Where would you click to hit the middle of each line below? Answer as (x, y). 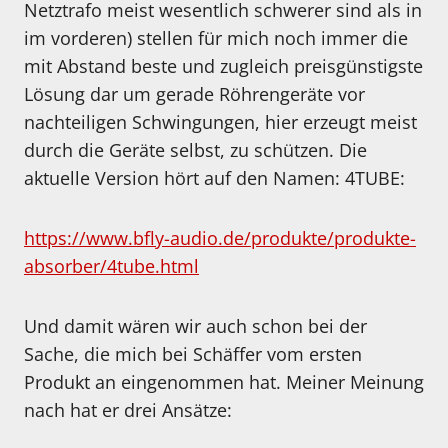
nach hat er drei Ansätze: (128, 410)
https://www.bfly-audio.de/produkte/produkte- (220, 238)
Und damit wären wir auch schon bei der (195, 326)
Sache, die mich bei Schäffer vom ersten (193, 354)
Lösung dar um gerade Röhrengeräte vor (194, 94)
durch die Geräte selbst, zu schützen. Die (195, 150)
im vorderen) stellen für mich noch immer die (216, 38)
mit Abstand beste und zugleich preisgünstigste (223, 66)
